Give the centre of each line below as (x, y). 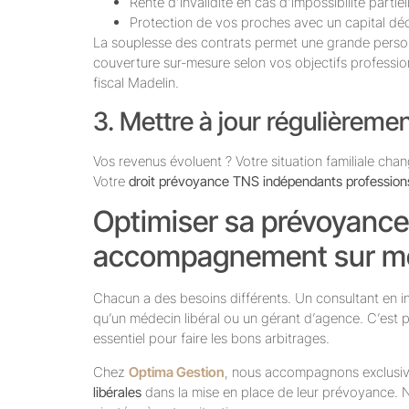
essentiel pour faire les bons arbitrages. (211, 339)
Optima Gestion (177, 372)
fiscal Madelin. (136, 83)
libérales (117, 392)
